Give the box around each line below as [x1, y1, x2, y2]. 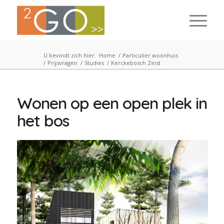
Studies [84, 59, 104, 66]
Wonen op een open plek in [16, 93, 207, 113]
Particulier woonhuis [122, 51, 178, 59]
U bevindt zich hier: [43, 51, 96, 59]
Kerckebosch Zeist [110, 59, 160, 66]
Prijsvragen [47, 59, 77, 66]
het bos [16, 110, 69, 130]
